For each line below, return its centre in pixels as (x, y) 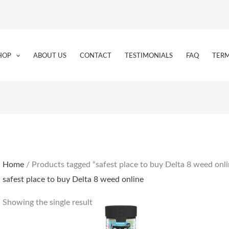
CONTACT (96, 56)
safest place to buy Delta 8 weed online (73, 180)
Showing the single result (47, 203)
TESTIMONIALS (149, 56)
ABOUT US (50, 56)
